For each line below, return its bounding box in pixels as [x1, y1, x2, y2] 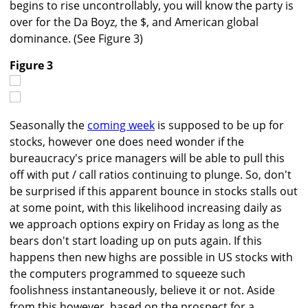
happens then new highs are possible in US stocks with [10, 250, 293, 265]
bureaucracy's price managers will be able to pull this [10, 151, 285, 166]
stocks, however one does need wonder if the [10, 134, 244, 150]
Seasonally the [10, 118, 87, 133]
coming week [87, 118, 155, 133]
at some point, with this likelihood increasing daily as [10, 200, 282, 216]
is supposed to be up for [155, 118, 284, 133]
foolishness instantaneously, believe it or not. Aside [10, 283, 275, 298]
